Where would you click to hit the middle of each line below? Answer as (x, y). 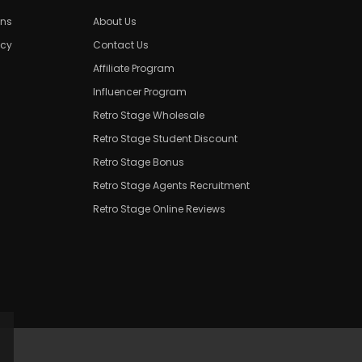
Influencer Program (140, 91)
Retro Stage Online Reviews (159, 208)
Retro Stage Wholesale (149, 115)
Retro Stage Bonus (139, 162)
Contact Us (121, 44)
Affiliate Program (134, 68)
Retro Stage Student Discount (165, 138)
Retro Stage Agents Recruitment (171, 185)
